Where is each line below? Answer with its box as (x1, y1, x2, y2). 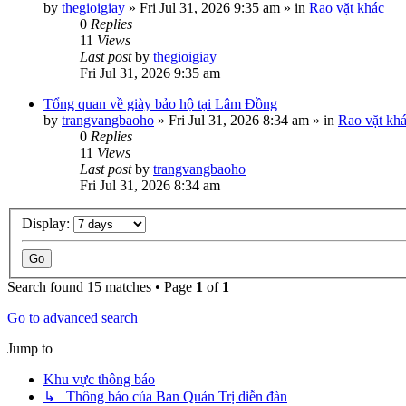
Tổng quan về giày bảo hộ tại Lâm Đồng (43, 96, 277, 111)
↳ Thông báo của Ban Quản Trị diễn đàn (43, 388, 287, 404)
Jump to (7, 340, 53, 356)
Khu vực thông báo (43, 371, 155, 387)
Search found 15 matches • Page (7, 278, 196, 295)
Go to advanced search (7, 309, 138, 325)
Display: (22, 215, 73, 231)
